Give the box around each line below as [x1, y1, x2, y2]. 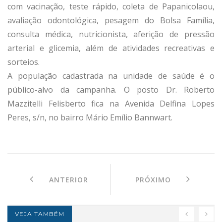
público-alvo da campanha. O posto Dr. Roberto [7, 84, 215, 95]
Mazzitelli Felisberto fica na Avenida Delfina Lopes [7, 98, 215, 109]
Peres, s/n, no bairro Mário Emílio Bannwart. [7, 111, 172, 123]
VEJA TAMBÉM [15, 210, 64, 218]
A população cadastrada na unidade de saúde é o [7, 70, 215, 81]
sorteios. [7, 56, 42, 67]
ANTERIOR [33, 174, 88, 184]
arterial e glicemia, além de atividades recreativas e [7, 42, 215, 54]
